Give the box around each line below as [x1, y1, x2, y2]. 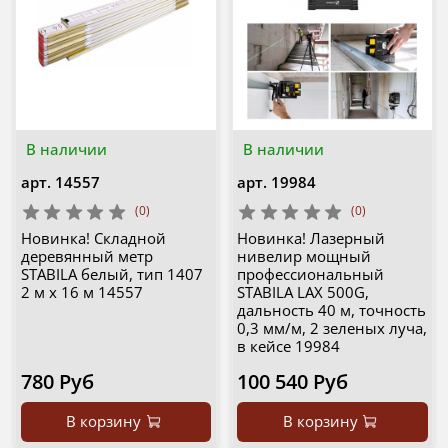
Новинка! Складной [20, 228, 166, 249]
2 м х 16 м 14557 [20, 282, 143, 303]
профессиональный [237, 264, 384, 285]
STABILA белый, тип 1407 [20, 264, 203, 285]
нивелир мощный [237, 246, 371, 267]
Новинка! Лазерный [237, 228, 385, 249]
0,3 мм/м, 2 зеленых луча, [237, 318, 427, 339]
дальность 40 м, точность [237, 300, 426, 321]
